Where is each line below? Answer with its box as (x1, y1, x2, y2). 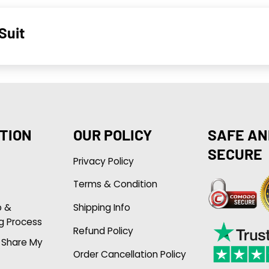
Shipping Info (73, 201, 130, 214)
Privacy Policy (73, 154, 134, 168)
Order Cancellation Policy (73, 247, 186, 261)
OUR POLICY (73, 125, 152, 144)
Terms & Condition (73, 178, 157, 191)
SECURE (207, 144, 262, 163)
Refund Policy (73, 225, 133, 238)
